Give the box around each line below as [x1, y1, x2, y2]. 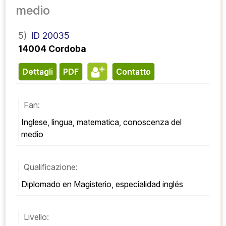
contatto [122, 66, 151, 77]
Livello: [24, 211, 49, 222]
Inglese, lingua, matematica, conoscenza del [21, 117, 182, 127]
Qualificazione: [24, 161, 78, 172]
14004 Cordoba [18, 43, 86, 54]
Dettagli [28, 66, 53, 77]
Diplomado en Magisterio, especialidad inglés [21, 179, 183, 189]
